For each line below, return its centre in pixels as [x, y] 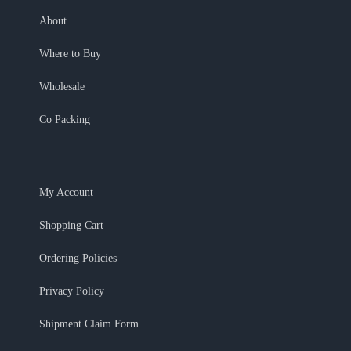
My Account [66, 193]
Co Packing [65, 120]
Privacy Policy [72, 291]
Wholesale [62, 87]
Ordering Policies [78, 259]
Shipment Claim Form [89, 324]
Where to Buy [70, 54]
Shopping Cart [71, 226]
